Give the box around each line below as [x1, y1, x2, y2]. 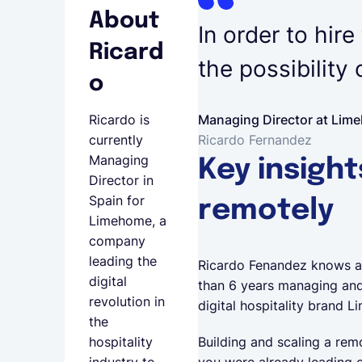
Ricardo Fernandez [198, 131, 312, 148]
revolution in [89, 293, 165, 309]
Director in [89, 172, 154, 188]
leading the [89, 253, 157, 269]
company [89, 233, 145, 249]
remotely [198, 196, 334, 225]
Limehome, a [89, 213, 166, 229]
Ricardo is [89, 112, 149, 128]
